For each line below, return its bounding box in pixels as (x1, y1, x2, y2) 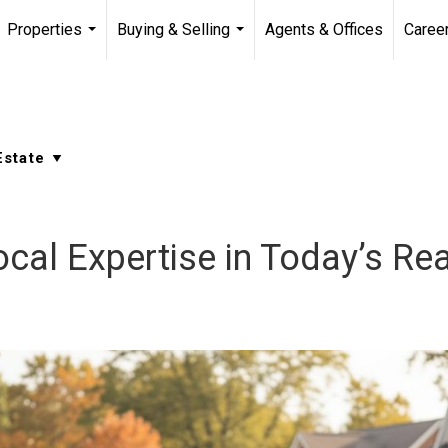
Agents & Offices (265, 20, 383, 39)
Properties (7, 20, 82, 39)
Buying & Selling (117, 20, 230, 39)
